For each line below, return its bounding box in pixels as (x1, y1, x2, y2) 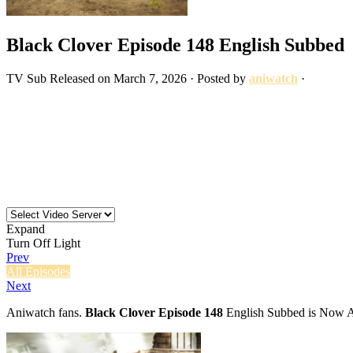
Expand (6, 221, 45, 236)
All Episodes (6, 264, 70, 278)
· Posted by (187, 71, 249, 85)
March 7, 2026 (113, 71, 187, 85)
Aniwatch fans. (6, 305, 85, 319)
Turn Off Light (6, 236, 80, 250)
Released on (50, 71, 113, 85)
